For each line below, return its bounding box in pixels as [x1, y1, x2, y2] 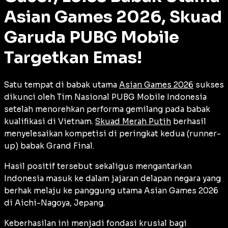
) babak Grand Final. [15, 140, 94, 151]
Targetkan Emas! [4, 47, 142, 68]
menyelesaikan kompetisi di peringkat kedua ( [4, 128, 189, 138]
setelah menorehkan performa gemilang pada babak [4, 104, 210, 114]
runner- [189, 128, 221, 138]
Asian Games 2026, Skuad [4, 7, 222, 27]
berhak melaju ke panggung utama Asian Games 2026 [4, 185, 218, 195]
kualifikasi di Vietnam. [4, 116, 95, 126]
